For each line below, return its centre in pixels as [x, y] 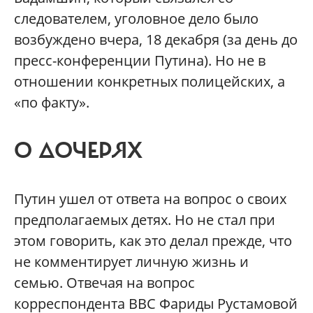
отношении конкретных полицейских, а [150, 81]
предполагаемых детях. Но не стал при [145, 220]
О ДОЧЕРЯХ [78, 151]
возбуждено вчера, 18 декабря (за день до [156, 39]
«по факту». [52, 102]
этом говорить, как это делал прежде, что [153, 241]
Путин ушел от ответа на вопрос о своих [150, 199]
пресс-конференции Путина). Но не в [140, 60]
